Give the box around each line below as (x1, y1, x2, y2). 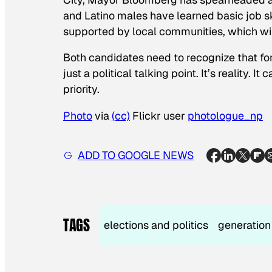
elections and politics (104, 218, 209, 233)
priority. (63, 82, 100, 97)
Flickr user (130, 109, 188, 123)
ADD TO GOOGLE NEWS (78, 148, 194, 162)
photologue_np (188, 109, 263, 123)
